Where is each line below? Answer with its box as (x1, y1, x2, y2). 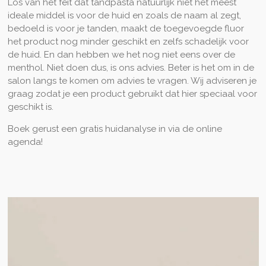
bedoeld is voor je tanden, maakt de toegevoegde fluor (7, 23, 244, 34)
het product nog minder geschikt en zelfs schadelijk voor (7, 36, 249, 47)
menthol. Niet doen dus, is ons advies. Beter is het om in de (7, 62, 254, 73)
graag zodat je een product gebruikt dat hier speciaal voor (7, 88, 257, 99)
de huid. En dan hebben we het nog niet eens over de (7, 49, 235, 60)
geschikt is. (7, 102, 53, 112)
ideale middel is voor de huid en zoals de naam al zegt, (7, 10, 241, 21)
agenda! (7, 137, 43, 147)
